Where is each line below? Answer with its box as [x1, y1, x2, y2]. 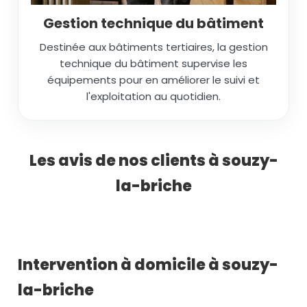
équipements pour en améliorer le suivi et [47, 72, 260, 87]
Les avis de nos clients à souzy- [29, 149, 278, 171]
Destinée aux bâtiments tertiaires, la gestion [39, 39, 268, 54]
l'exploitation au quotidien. [86, 88, 221, 103]
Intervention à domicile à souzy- [18, 254, 278, 275]
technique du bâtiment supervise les [60, 56, 247, 71]
